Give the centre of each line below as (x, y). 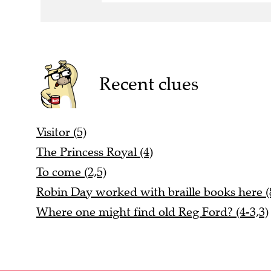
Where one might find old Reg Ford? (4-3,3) (152, 212)
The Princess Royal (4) (95, 152)
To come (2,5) (71, 172)
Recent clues (149, 84)
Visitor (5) (61, 132)
